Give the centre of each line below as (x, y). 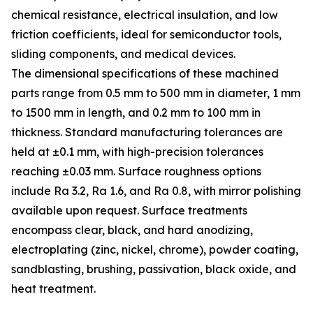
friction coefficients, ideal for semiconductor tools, (146, 35)
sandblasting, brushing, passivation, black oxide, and (154, 269)
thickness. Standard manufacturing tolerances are (147, 132)
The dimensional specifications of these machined (145, 74)
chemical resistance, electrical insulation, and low (145, 15)
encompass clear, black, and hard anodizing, (132, 230)
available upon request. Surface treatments (129, 211)
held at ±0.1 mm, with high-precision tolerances (137, 152)
